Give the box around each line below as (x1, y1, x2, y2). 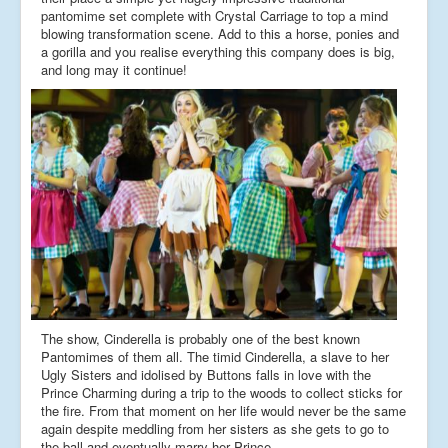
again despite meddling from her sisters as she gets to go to (41, 418, 389, 438)
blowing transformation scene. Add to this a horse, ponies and (41, 23, 399, 43)
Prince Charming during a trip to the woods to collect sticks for (41, 382, 402, 402)
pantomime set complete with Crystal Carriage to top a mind (41, 5, 388, 25)
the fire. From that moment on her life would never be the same (41, 400, 406, 420)
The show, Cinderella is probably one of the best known (41, 328, 360, 348)
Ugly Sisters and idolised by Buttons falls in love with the (41, 364, 371, 384)
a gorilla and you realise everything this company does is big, (41, 41, 395, 61)
